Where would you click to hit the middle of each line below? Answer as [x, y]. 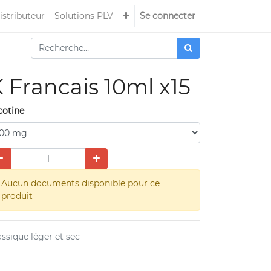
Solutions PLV [84, 16]
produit [17, 196]
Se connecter [168, 16]
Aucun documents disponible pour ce [80, 183]
